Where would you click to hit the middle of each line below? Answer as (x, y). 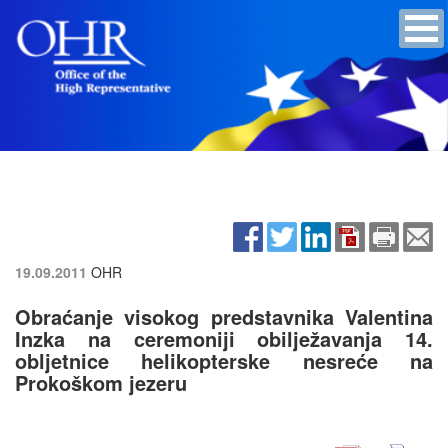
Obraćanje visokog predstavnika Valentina (224, 316)
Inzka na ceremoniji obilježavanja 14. (224, 338)
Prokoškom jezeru (101, 382)
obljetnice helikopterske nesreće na (224, 360)
